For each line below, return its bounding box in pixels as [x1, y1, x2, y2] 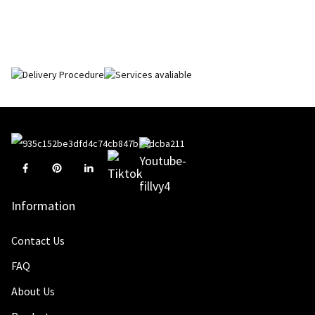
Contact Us [11, 233, 65, 247]
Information [11, 197, 75, 214]
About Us [11, 283, 55, 298]
